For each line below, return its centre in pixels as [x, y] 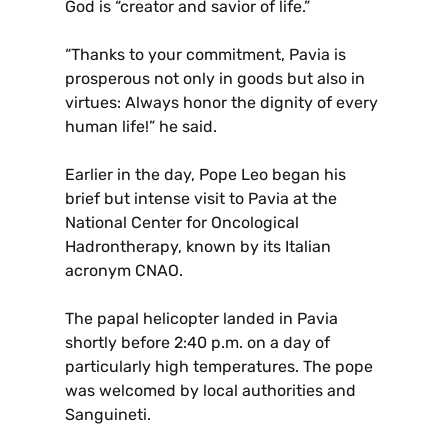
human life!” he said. [141, 127]
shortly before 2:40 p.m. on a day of [197, 343]
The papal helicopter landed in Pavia [201, 319]
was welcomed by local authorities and [210, 391]
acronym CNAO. [124, 271]
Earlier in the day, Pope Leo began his [205, 175]
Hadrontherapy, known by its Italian [198, 247]
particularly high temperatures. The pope [219, 367]
